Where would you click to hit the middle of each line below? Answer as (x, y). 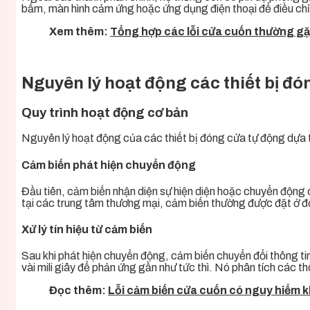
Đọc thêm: (79, 291)
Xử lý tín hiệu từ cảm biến (87, 230)
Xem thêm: (80, 31)
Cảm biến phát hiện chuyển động (109, 165)
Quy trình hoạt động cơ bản (105, 112)
